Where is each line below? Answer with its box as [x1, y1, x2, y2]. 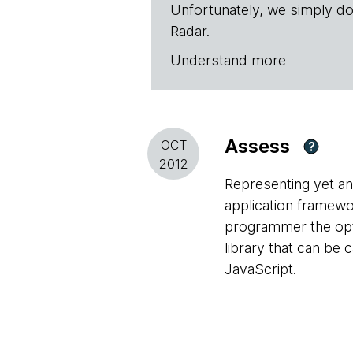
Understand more [170, 52, 286, 69]
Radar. [170, 23, 210, 39]
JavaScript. [225, 261, 296, 277]
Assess [225, 135, 290, 158]
